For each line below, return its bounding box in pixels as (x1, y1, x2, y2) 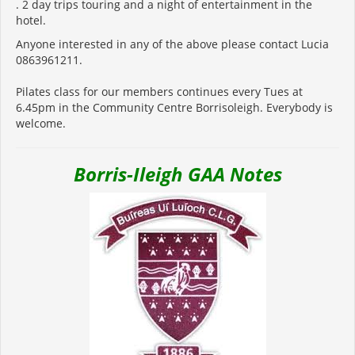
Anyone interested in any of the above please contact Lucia (16, 36, 329, 52)
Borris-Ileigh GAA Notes (73, 160, 282, 187)
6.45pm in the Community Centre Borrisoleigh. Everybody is (16, 99, 333, 115)
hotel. (16, 12, 46, 28)
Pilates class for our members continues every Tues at (16, 83, 303, 99)
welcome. (16, 115, 69, 131)
